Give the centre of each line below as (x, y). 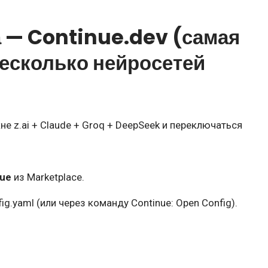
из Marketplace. (48, 177)
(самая (204, 37)
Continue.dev (98, 37)
